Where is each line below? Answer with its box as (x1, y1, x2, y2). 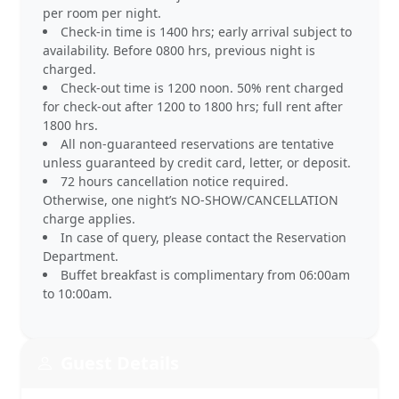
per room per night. (43, 4, 161, 21)
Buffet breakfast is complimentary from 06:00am (61, 266, 350, 283)
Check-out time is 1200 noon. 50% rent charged (61, 79, 344, 96)
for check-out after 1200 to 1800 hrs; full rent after (43, 98, 343, 115)
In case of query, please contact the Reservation (61, 229, 346, 246)
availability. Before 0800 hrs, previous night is (43, 42, 315, 59)
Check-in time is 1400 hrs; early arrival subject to (61, 23, 352, 40)
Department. (43, 248, 118, 265)
